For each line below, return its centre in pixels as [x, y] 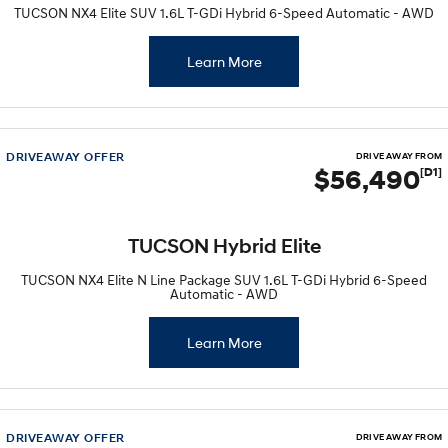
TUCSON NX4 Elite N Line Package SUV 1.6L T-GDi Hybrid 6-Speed [224, 279]
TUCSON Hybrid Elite [224, 246]
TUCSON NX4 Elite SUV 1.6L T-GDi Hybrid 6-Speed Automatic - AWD [224, 12]
